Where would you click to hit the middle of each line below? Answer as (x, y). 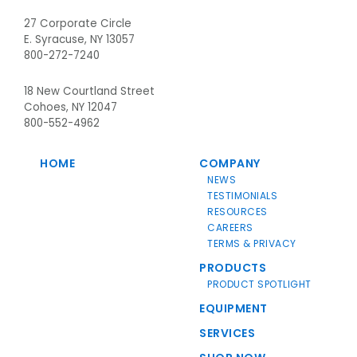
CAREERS (230, 228)
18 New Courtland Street (89, 91)
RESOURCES (237, 212)
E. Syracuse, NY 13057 (79, 39)
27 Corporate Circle (78, 24)
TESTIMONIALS (242, 196)
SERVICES (227, 333)
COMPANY (230, 163)
